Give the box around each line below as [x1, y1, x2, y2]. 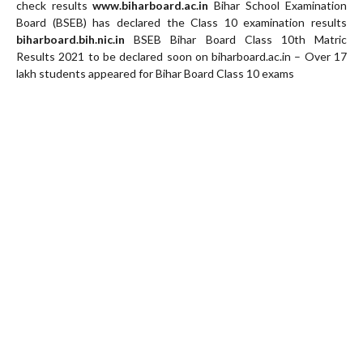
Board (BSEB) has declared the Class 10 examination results [16, 15, 347, 29]
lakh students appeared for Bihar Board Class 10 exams [16, 66, 294, 80]
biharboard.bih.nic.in [16, 32, 125, 46]
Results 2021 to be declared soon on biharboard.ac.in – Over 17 [16, 49, 347, 63]
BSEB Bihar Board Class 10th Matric [125, 32, 347, 46]
